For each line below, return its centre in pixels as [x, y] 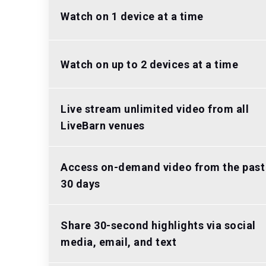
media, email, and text [118, 242]
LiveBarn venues [103, 126]
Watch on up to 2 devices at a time [149, 64]
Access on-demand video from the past [163, 167]
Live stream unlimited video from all [155, 109]
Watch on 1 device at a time [132, 16]
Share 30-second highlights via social [158, 225]
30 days [80, 184]
